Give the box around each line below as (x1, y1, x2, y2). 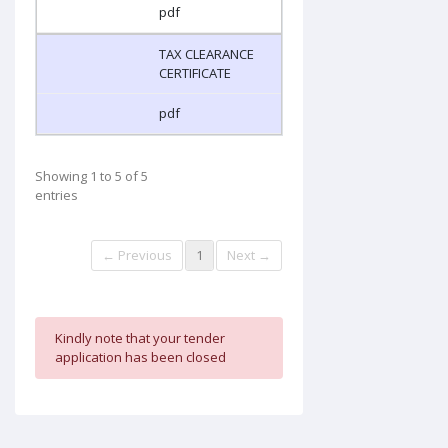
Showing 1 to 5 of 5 (35, 167, 148, 186)
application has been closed (55, 348, 226, 367)
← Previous (102, 246, 172, 265)
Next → (227, 246, 271, 265)
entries (35, 186, 78, 205)
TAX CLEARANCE (159, 45, 254, 64)
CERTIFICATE (159, 64, 231, 83)
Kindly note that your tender (55, 329, 225, 348)
